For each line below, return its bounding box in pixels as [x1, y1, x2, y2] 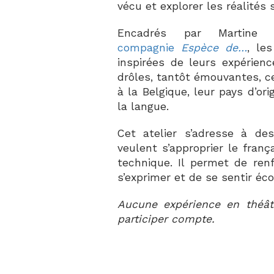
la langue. [117, 100, 169, 113]
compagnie [117, 42, 181, 54]
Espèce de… [180, 42, 247, 54]
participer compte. [117, 213, 215, 225]
